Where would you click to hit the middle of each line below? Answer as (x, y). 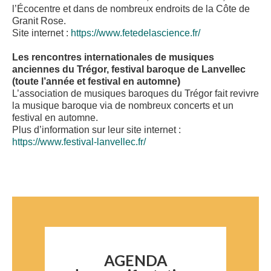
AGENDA (135, 260)
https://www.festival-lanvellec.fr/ (79, 142)
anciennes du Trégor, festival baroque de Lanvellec (129, 70)
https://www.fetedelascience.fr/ (135, 33)
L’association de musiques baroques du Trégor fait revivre (135, 94)
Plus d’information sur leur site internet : (96, 130)
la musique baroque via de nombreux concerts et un (123, 106)
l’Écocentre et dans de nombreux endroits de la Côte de (131, 9)
